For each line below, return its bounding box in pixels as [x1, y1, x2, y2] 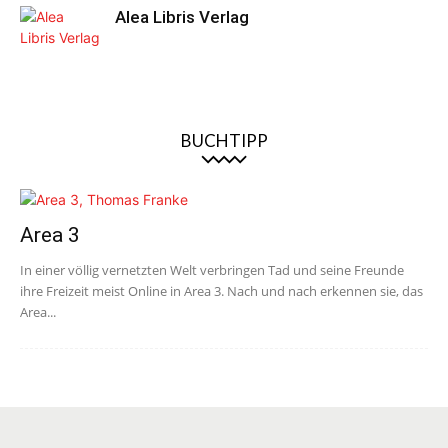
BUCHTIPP [180, 130, 268, 151]
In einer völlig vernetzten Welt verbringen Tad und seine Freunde [20, 261, 404, 279]
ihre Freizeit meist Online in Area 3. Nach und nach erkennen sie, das [20, 282, 423, 300]
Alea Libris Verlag [115, 7, 249, 27]
